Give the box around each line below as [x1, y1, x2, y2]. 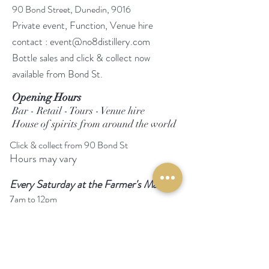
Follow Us [13, 219, 57, 233]
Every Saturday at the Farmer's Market [10, 176, 174, 192]
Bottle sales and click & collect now [12, 50, 150, 65]
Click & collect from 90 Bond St [10, 138, 128, 152]
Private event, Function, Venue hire [12, 17, 153, 32]
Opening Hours [12, 90, 81, 104]
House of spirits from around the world [12, 117, 176, 130]
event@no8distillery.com [50, 34, 150, 49]
